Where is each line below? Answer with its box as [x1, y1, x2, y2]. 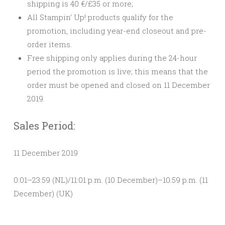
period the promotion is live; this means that [27, 66, 195, 76]
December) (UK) [14, 188, 73, 198]
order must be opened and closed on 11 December [27, 79, 210, 90]
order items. [27, 39, 72, 49]
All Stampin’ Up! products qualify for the [27, 12, 173, 22]
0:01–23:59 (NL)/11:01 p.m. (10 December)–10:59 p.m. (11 [14, 174, 208, 185]
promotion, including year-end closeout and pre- [27, 25, 206, 36]
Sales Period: [14, 119, 75, 132]
